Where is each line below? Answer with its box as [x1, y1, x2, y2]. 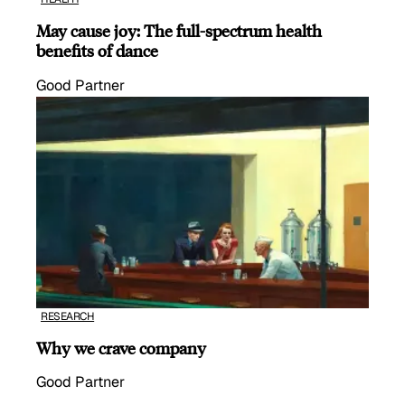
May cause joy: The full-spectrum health [36, 20, 322, 42]
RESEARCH [41, 308, 95, 324]
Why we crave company [36, 337, 206, 359]
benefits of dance [36, 40, 162, 61]
